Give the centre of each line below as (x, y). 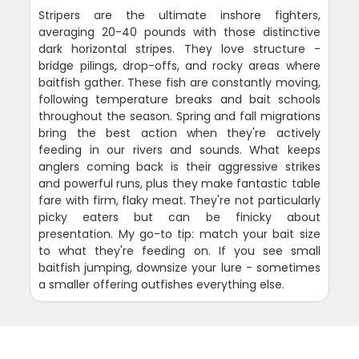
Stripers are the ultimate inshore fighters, (179, 15)
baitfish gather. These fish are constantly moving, (179, 82)
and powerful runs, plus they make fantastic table (179, 183)
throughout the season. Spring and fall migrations (179, 116)
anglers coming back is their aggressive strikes (179, 166)
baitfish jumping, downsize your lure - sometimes (179, 267)
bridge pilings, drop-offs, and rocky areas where (179, 65)
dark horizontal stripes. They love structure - (179, 48)
